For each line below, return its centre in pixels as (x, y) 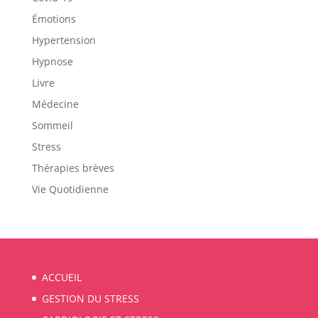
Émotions (54, 19)
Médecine (55, 104)
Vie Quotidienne (70, 189)
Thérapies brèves (73, 168)
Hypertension (64, 40)
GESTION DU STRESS (90, 298)
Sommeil (52, 125)
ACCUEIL (61, 277)
